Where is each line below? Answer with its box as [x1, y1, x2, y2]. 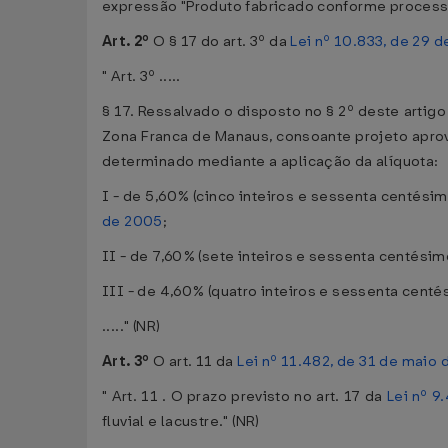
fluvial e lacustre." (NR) [102, 412, 260, 431]
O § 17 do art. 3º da [153, 32, 291, 51]
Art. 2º [102, 32, 154, 51]
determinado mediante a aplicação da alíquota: [102, 152, 439, 171]
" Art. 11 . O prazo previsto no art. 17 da [102, 387, 387, 406]
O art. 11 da [153, 352, 238, 371]
